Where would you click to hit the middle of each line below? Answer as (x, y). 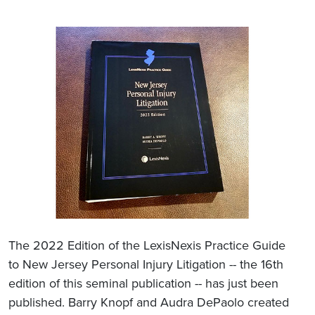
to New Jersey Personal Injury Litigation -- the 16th (146, 264)
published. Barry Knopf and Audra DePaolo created (149, 302)
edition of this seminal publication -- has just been (143, 283)
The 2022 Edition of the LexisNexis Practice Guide (147, 245)
